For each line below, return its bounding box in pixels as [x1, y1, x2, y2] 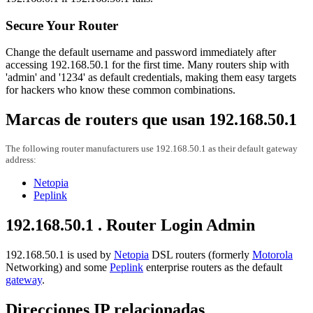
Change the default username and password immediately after [6, 46, 276, 59]
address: [6, 154, 36, 166]
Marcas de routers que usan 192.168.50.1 [6, 110, 297, 129]
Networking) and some [6, 261, 110, 273]
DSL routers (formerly [149, 248, 252, 261]
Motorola [252, 248, 293, 261]
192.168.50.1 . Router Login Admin [6, 216, 255, 234]
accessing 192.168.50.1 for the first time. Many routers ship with [6, 59, 289, 71]
